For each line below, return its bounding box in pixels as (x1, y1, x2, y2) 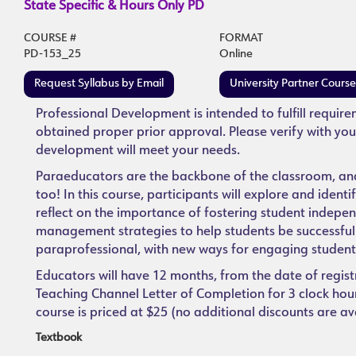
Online (219, 48, 253, 60)
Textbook (36, 332, 82, 344)
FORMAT (219, 33, 264, 44)
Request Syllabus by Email (34, 78, 164, 90)
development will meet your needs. (36, 145, 240, 157)
